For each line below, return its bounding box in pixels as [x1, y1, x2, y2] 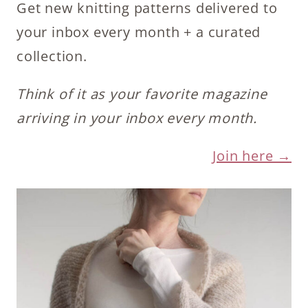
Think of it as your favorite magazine [16, 85, 267, 104]
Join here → [212, 146, 291, 166]
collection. [16, 47, 87, 66]
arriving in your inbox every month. [16, 109, 257, 128]
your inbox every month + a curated [16, 23, 261, 42]
